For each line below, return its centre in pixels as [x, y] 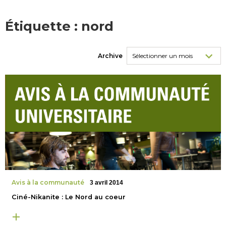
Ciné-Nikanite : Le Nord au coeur [68, 197]
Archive [110, 56]
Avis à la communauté [48, 182]
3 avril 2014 [107, 182]
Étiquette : [43, 26]
